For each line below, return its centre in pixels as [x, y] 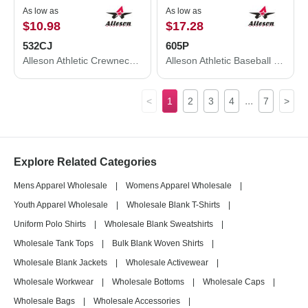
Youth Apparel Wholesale [61, 205]
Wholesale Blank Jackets [60, 263]
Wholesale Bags [44, 301]
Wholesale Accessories [137, 301]
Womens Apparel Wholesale [179, 186]
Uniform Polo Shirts [50, 224]
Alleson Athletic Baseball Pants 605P [278, 60]
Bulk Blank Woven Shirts [158, 243]
